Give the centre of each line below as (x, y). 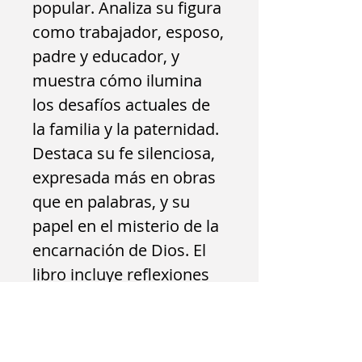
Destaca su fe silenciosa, (124, 153)
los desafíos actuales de (121, 105)
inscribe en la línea (101, 347)
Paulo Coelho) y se (101, 323)
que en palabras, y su (111, 202)
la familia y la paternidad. (126, 129)
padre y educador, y (106, 56)
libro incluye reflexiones (121, 274)
